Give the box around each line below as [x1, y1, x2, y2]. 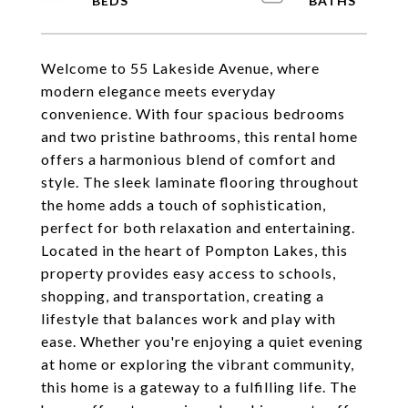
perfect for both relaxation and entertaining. [41, 219, 355, 236]
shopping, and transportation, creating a [41, 287, 324, 304]
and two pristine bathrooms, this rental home [41, 127, 358, 145]
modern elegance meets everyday [41, 82, 276, 99]
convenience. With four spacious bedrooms [41, 105, 345, 122]
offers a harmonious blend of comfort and [41, 150, 336, 168]
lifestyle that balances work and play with [41, 310, 336, 327]
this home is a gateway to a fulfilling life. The [41, 378, 357, 395]
